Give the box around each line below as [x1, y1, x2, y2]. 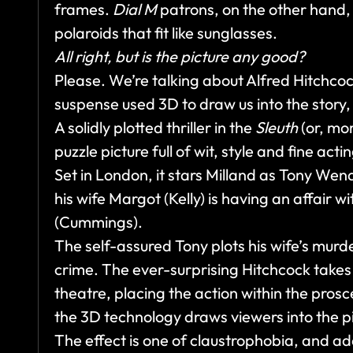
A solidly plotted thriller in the [54, 117, 255, 138]
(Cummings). [54, 212, 143, 232]
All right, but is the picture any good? [54, 46, 305, 67]
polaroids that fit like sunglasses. [54, 23, 277, 43]
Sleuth [255, 117, 298, 138]
